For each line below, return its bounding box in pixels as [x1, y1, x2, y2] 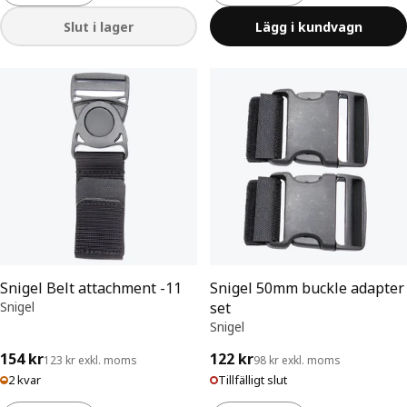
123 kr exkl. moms [44, 352, 137, 368]
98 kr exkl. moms [253, 352, 341, 368]
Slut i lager [64, 17, 134, 35]
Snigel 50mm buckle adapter [210, 278, 404, 298]
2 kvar [8, 372, 41, 388]
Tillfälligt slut [218, 372, 287, 388]
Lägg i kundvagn [254, 17, 362, 35]
